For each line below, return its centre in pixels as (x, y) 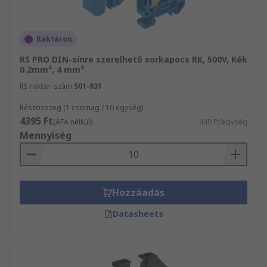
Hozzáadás (138, 193)
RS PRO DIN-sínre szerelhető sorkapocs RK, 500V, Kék (133, 59)
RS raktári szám (46, 86)
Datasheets (138, 214)
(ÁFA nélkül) (72, 122)
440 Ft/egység (223, 122)
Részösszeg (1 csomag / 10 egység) (81, 108)
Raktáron (54, 39)
